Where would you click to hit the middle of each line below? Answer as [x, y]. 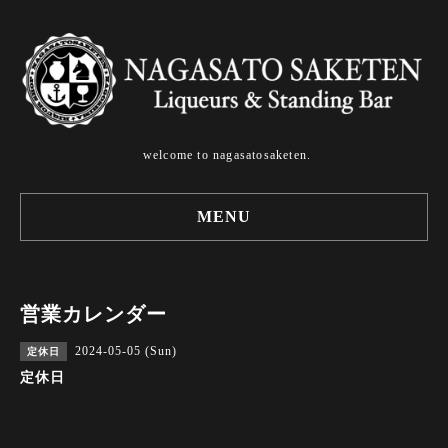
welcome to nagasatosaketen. [227, 155]
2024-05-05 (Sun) [126, 351]
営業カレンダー [93, 314]
